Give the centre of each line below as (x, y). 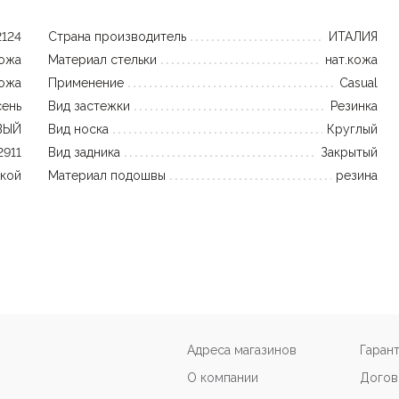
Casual (358, 83)
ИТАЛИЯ (353, 37)
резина (357, 175)
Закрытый (349, 152)
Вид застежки (89, 106)
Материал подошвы (107, 175)
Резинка (354, 106)
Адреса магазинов (242, 350)
